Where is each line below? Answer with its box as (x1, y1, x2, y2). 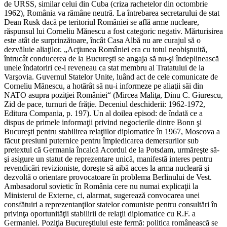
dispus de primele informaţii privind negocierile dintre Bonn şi (4, 118, 202, 127)
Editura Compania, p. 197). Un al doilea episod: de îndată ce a (4, 108, 203, 118)
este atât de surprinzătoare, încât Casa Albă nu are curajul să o (4, 35, 201, 45)
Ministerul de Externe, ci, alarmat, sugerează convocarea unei (4, 191, 200, 200)
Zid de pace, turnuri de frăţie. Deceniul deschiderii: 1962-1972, (4, 99, 205, 108)
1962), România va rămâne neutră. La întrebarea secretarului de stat (4, 8, 219, 17)
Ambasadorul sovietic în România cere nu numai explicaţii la (4, 181, 198, 191)
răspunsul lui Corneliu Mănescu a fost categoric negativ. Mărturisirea (4, 26, 223, 35)
